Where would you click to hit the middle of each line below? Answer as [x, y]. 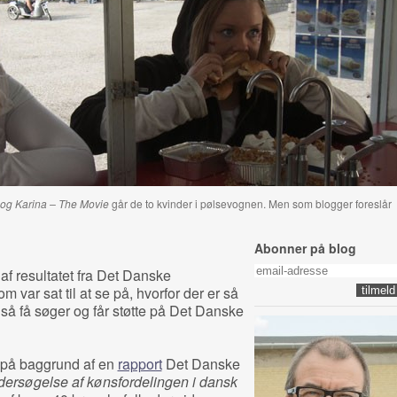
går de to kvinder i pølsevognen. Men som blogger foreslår [251, 203]
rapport [140, 364]
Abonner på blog [305, 248]
